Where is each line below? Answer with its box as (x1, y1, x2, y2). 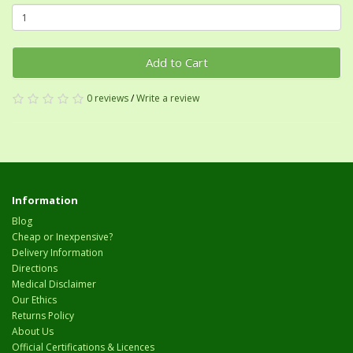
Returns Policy (12, 309, 74, 323)
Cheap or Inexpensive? (12, 230, 113, 244)
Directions (12, 262, 58, 276)
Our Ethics (12, 293, 57, 307)
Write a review (136, 91, 199, 106)
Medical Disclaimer (12, 277, 96, 292)
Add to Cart (145, 54, 208, 71)
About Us (12, 325, 54, 339)
